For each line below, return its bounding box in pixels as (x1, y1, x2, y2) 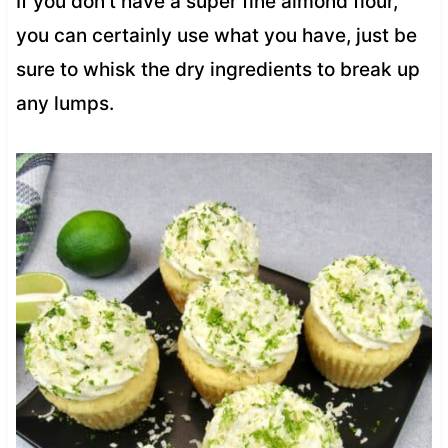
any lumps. (15, 91, 114, 115)
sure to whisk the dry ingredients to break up (15, 57, 420, 81)
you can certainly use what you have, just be (15, 23, 417, 47)
